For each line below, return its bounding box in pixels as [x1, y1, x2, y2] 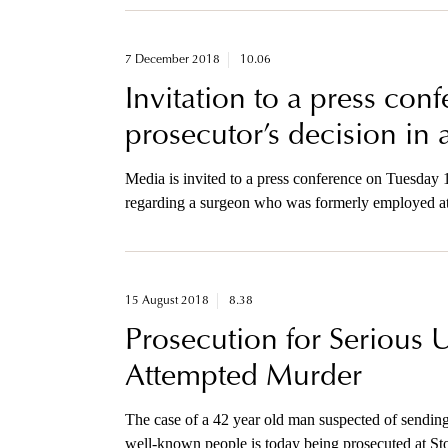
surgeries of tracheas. [124, 218, 257, 236]
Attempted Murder [124, 363, 362, 394]
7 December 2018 [124, 54, 220, 67]
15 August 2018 [124, 295, 209, 308]
